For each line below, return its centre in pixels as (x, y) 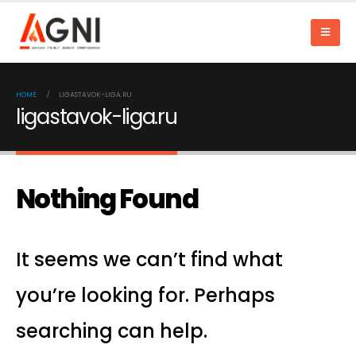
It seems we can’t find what (149, 259)
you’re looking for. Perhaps (145, 295)
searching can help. (112, 331)
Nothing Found (107, 199)
